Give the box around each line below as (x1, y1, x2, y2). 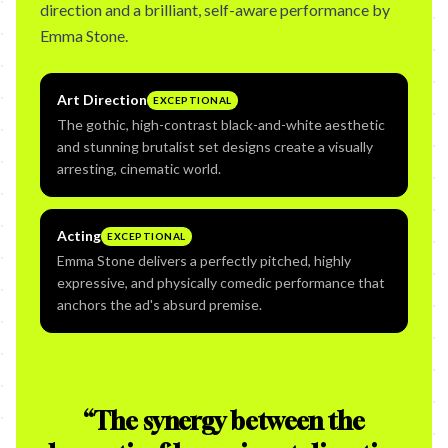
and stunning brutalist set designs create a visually (57, 138, 373, 155)
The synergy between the (94, 407, 365, 435)
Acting (57, 227, 101, 244)
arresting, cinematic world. (57, 160, 221, 177)
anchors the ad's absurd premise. (57, 296, 262, 313)
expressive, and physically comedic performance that (57, 274, 385, 291)
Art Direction (57, 91, 147, 108)
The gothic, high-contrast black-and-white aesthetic (57, 116, 385, 133)
